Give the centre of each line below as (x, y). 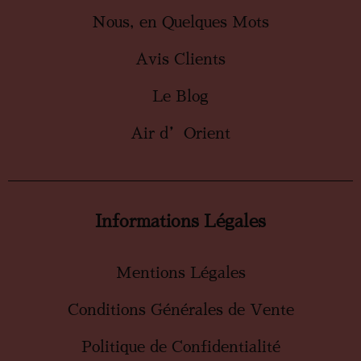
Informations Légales (180, 221)
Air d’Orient (180, 133)
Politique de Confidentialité (180, 346)
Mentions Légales (180, 272)
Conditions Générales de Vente (180, 309)
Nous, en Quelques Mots (180, 22)
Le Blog (180, 96)
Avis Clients (180, 59)
